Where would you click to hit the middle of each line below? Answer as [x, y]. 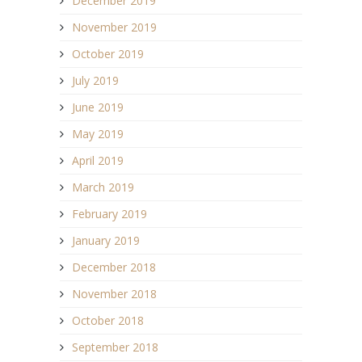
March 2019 [103, 187]
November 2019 [114, 27]
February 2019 [109, 213]
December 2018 [114, 267]
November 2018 [114, 293]
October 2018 [108, 320]
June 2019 [98, 107]
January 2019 [106, 240]
